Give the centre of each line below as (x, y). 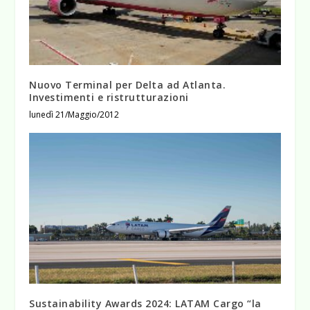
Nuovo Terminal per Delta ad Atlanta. (128, 84)
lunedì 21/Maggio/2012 (74, 114)
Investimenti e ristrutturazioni (109, 97)
